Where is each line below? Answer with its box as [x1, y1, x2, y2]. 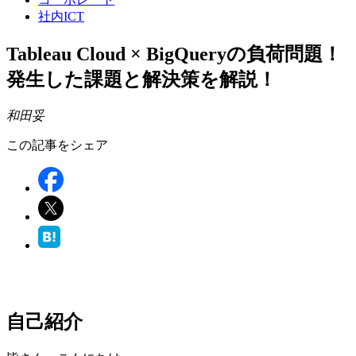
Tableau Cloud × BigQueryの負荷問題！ [6, 43, 342, 64]
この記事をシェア [6, 137, 108, 152]
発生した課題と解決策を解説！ [6, 68, 277, 90]
